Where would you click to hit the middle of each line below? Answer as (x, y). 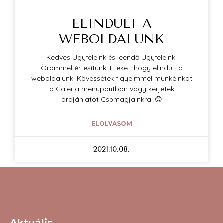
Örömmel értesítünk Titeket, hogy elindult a (111, 68)
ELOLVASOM (111, 124)
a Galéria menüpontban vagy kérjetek (111, 89)
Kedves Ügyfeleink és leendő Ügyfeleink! (111, 57)
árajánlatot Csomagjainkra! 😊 (111, 99)
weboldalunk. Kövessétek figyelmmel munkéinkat (111, 78)
